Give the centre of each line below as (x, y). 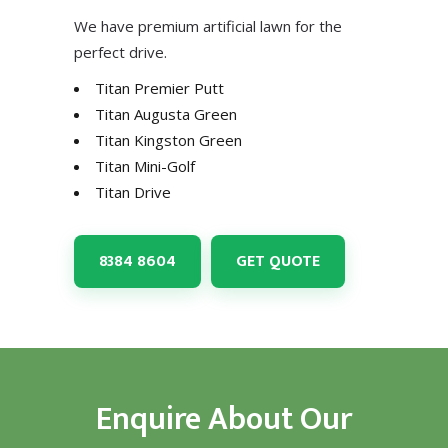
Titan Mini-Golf (145, 165)
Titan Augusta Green (166, 113)
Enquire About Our (224, 419)
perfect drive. (120, 51)
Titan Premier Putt (159, 87)
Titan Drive (133, 191)
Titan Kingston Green (168, 139)
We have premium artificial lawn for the (208, 25)
